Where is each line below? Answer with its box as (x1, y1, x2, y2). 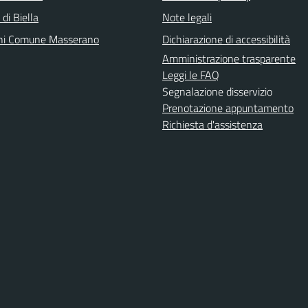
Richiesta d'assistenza (162, 116, 263, 133)
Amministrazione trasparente (162, 50, 296, 67)
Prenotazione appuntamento (162, 100, 294, 117)
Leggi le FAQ (162, 67, 219, 84)
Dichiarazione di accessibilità (162, 31, 290, 48)
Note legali (162, 9, 212, 26)
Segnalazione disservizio (162, 83, 272, 100)
